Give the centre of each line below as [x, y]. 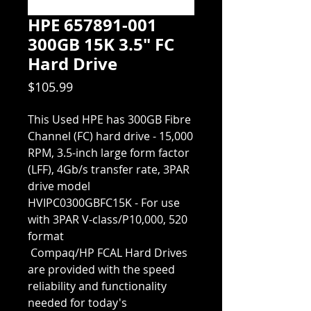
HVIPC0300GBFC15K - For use [104, 203]
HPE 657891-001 [92, 25]
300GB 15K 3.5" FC [101, 45]
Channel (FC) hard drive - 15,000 [110, 136]
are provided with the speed [101, 270]
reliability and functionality [97, 286]
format [46, 236]
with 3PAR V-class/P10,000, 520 [108, 220]
